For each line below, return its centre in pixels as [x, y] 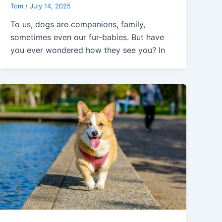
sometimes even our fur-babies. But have [87, 37]
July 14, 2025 [51, 6]
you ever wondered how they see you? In [88, 50]
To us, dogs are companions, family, [78, 25]
